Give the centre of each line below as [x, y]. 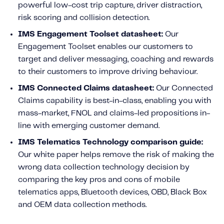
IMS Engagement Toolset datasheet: [90, 34]
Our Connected [183, 88]
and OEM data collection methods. [82, 204]
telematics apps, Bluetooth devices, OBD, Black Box [112, 192]
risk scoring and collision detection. [84, 17]
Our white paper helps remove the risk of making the [116, 154]
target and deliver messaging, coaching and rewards [116, 59]
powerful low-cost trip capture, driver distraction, [110, 5]
